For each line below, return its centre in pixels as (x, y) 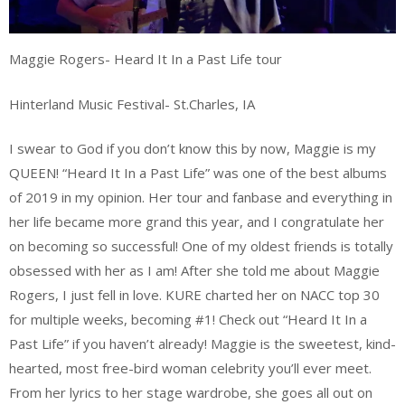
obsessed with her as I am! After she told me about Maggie (194, 271)
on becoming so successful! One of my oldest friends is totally (201, 246)
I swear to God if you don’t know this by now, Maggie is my (193, 149)
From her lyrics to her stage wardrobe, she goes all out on (191, 393)
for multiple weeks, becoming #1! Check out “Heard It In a (188, 320)
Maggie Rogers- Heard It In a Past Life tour (146, 59)
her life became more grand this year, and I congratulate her (197, 222)
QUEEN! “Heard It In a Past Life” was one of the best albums (198, 173)
